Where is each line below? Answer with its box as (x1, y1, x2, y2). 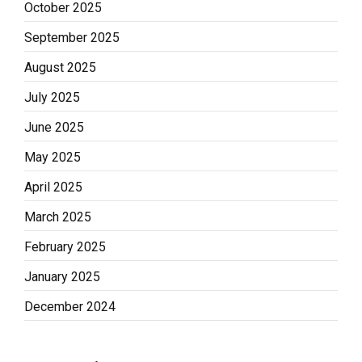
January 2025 (24, 269, 100, 285)
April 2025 (24, 179, 82, 196)
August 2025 (24, 60, 96, 76)
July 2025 (24, 90, 80, 106)
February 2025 (24, 239, 106, 255)
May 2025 (24, 149, 81, 166)
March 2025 (24, 209, 91, 225)
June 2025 (24, 120, 84, 136)
